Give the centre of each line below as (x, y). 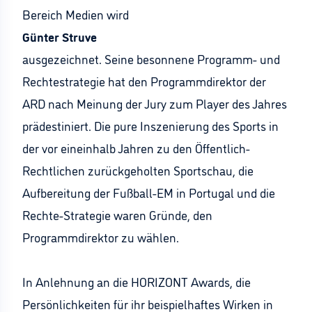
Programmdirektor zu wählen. (101, 237)
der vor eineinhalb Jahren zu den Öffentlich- (136, 148)
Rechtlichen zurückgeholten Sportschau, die (138, 170)
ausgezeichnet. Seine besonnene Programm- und (151, 58)
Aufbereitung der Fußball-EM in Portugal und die (149, 192)
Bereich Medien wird (76, 14)
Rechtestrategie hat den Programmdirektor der (144, 81)
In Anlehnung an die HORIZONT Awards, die (136, 281)
